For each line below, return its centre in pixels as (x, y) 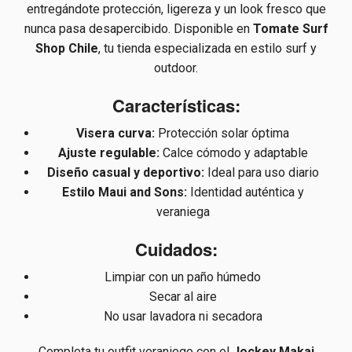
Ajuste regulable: (108, 153)
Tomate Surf (290, 29)
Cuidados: (176, 249)
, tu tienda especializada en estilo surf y (207, 49)
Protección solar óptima (222, 134)
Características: (176, 106)
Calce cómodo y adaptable (233, 153)
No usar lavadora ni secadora (183, 317)
